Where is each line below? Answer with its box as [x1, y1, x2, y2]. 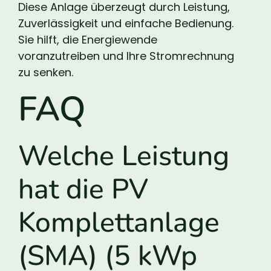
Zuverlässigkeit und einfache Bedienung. [18, 15, 233, 31]
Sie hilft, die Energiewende [18, 31, 157, 47]
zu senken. [18, 64, 73, 80]
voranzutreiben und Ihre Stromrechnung [18, 48, 234, 64]
